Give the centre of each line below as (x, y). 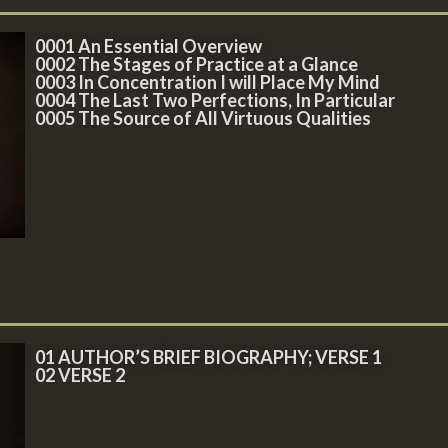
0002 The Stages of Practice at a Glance (196, 64)
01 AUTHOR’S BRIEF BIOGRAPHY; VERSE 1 (208, 357)
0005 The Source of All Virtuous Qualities (202, 118)
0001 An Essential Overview (148, 46)
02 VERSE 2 (79, 375)
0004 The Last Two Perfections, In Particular (214, 100)
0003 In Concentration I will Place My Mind (207, 82)
